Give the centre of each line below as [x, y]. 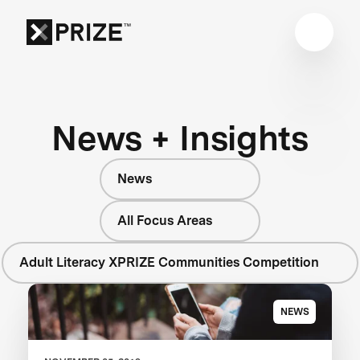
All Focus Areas [165, 220]
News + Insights [180, 137]
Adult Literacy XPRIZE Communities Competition [169, 262]
